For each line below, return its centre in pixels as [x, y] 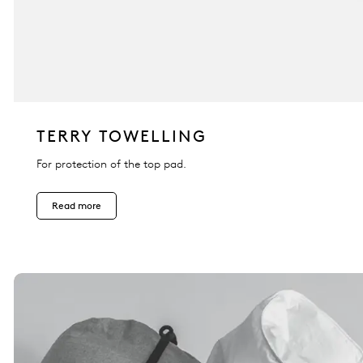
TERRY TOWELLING [122, 137]
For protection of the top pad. [111, 164]
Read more [77, 206]
